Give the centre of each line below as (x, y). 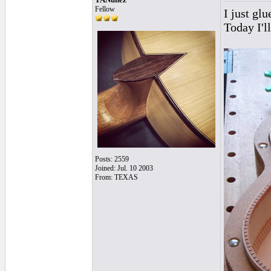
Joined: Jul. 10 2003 (124, 168)
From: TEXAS (116, 177)
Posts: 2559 (112, 159)
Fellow (105, 9)
